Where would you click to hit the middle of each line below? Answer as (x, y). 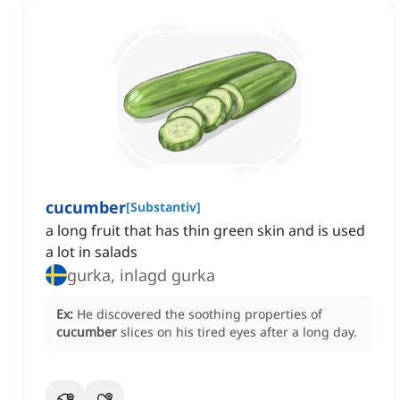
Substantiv (163, 207)
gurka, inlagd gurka (141, 275)
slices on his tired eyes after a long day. (239, 332)
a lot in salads (92, 252)
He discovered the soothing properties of (200, 314)
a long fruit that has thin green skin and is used (205, 231)
